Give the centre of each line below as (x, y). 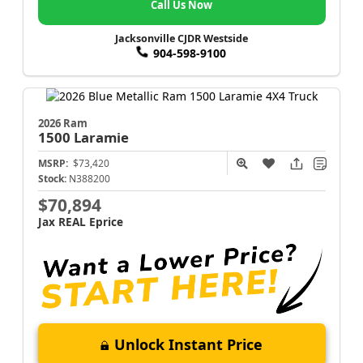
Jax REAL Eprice (80, 222)
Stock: (52, 179)
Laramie (101, 138)
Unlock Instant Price (188, 344)
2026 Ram (62, 124)
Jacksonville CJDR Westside (181, 38)
